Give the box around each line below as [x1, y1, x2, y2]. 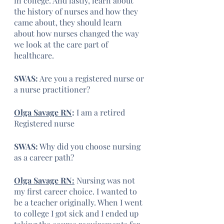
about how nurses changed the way [14, 28, 141, 38]
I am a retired [76, 107, 127, 117]
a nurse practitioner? [14, 84, 90, 94]
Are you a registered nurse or [38, 73, 146, 83]
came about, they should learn [14, 17, 124, 27]
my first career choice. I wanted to [14, 186, 139, 196]
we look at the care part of [14, 39, 110, 49]
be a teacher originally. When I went [14, 197, 144, 207]
